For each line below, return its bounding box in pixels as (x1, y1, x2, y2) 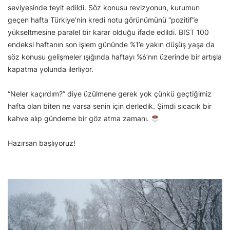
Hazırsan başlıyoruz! (8, 139, 75, 148)
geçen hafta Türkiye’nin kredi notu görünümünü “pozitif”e (8, 15, 198, 25)
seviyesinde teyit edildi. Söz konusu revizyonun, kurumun (8, 3, 200, 12)
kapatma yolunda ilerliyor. (8, 65, 95, 74)
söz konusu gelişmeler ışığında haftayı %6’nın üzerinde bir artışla (8, 52, 222, 62)
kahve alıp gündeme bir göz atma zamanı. (8, 114, 151, 123)
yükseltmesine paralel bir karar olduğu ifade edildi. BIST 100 (8, 28, 209, 37)
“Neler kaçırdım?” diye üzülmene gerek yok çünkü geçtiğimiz (8, 89, 212, 99)
